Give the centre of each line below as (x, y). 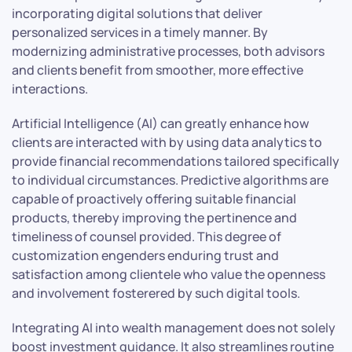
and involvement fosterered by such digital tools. (156, 293)
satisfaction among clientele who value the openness (169, 275)
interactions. (50, 89)
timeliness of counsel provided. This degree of (147, 237)
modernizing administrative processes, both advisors (168, 51)
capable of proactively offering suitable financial (154, 199)
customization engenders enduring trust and (145, 256)
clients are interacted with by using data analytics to (167, 143)
